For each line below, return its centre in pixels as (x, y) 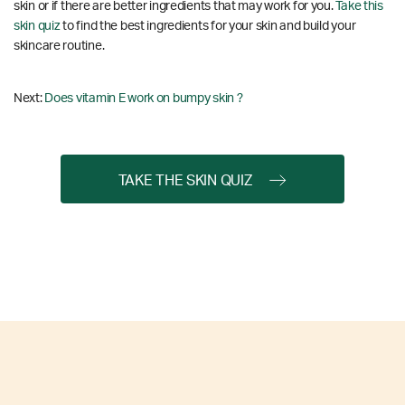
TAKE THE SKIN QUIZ (185, 180)
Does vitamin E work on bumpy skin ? (144, 98)
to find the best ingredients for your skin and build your (208, 26)
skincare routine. (59, 46)
